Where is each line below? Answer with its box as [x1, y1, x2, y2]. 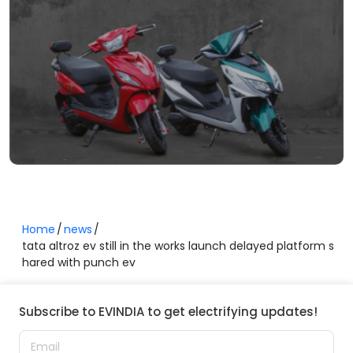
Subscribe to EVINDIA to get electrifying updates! [19, 303, 318, 320]
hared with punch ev [22, 254, 136, 270]
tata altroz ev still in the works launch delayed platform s [22, 237, 334, 254]
